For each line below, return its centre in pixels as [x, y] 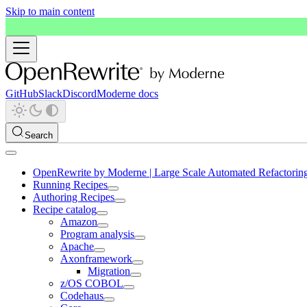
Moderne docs [127, 94]
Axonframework [96, 259]
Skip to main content [50, 11]
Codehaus [82, 296]
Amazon [79, 222]
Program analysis [97, 234]
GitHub [22, 94]
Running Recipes [70, 185]
